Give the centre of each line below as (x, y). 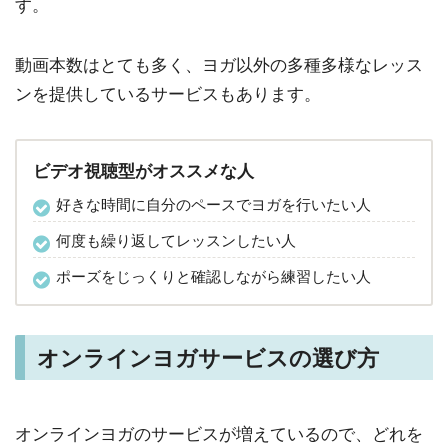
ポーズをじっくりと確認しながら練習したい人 (213, 277)
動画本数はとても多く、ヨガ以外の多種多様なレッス (219, 64)
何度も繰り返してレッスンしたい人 (176, 241)
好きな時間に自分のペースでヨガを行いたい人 (213, 205)
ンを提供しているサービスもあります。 (168, 93)
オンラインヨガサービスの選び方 (208, 358)
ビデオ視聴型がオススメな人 (143, 171)
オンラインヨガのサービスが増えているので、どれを (219, 433)
